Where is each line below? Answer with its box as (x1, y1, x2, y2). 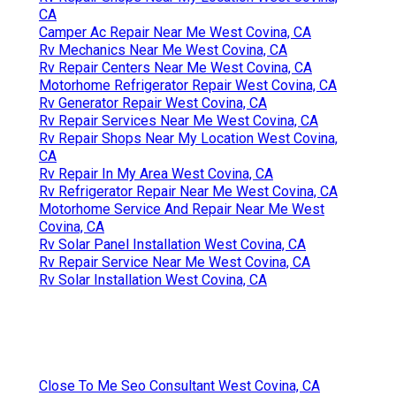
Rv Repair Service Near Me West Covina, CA (39, 254, 310, 271)
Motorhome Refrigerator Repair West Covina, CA (39, 77, 337, 95)
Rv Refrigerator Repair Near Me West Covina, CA (39, 183, 338, 201)
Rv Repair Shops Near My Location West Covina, (39, 130, 338, 148)
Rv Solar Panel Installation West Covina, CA (39, 236, 306, 254)
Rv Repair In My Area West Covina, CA (39, 165, 273, 183)
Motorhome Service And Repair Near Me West (39, 201, 324, 218)
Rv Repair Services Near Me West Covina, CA (39, 112, 318, 130)
